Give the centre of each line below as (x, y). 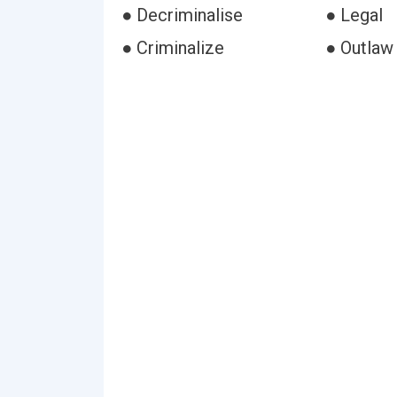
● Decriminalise (182, 15)
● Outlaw (359, 48)
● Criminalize (173, 48)
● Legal (354, 15)
